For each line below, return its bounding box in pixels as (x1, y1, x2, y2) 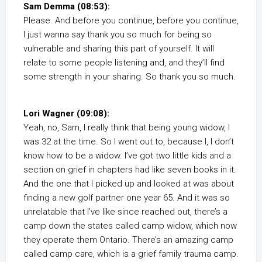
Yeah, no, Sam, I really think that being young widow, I (23, 122, 230, 133)
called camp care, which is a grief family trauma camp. (23, 249, 239, 260)
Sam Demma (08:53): (23, 1, 110, 12)
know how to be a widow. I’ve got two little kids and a (23, 150, 231, 161)
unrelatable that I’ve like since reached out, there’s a (23, 206, 227, 218)
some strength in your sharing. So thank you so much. (23, 71, 236, 82)
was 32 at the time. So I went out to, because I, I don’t (23, 136, 234, 147)
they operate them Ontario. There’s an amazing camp (23, 235, 233, 246)
